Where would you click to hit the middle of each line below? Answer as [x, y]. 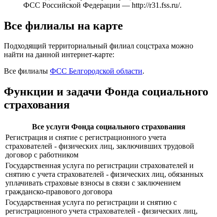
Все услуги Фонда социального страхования [108, 127]
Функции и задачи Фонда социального [106, 92]
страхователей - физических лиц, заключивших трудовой [100, 146]
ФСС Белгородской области [96, 71]
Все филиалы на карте [63, 25]
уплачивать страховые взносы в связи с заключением [93, 183]
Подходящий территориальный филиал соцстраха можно [99, 46]
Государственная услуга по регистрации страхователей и [100, 166]
